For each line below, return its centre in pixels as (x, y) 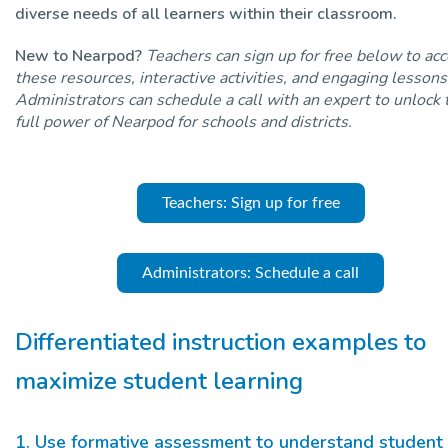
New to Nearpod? (80, 55)
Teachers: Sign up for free (250, 202)
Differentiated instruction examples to (220, 341)
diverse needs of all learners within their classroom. (206, 13)
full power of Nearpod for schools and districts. (183, 121)
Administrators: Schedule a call (250, 272)
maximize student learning (159, 380)
